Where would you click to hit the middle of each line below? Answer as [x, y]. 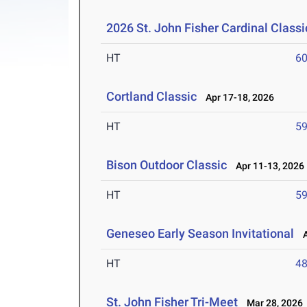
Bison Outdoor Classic [167, 165]
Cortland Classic [152, 97]
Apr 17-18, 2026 [237, 98]
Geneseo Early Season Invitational [200, 234]
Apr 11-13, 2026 [267, 166]
